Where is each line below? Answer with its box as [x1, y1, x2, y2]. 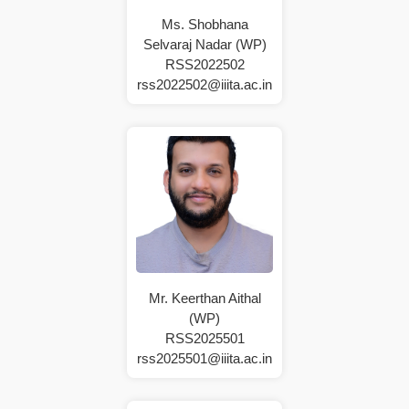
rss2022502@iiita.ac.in [137, 76, 272, 92]
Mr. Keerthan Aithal [148, 289, 261, 306]
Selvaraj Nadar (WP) [142, 36, 267, 52]
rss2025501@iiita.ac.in [137, 350, 272, 366]
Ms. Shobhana [161, 16, 248, 32]
